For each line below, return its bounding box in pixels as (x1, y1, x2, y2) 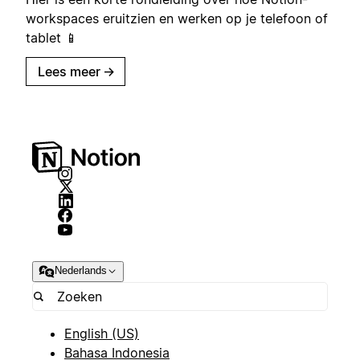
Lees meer (38, 63, 100, 80)
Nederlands (55, 264, 107, 277)
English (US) (64, 325, 139, 342)
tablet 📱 (26, 30, 78, 47)
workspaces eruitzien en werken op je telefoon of (26, 10, 328, 27)
